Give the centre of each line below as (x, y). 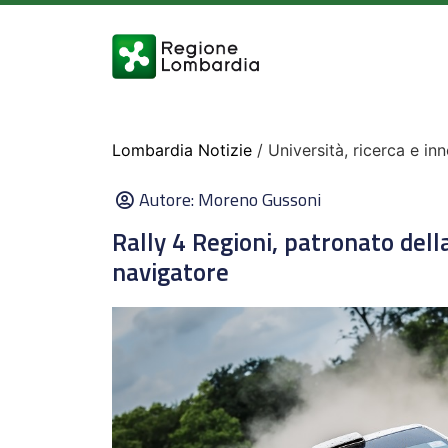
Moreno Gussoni (259, 199)
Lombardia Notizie (182, 150)
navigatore (170, 272)
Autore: (168, 199)
